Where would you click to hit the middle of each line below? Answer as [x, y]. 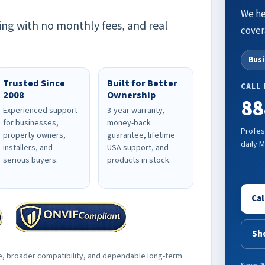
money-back [129, 123]
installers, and [28, 148]
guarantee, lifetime [141, 135]
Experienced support [41, 110]
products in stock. [139, 160]
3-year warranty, [136, 110]
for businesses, [31, 123]
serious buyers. [31, 160]
